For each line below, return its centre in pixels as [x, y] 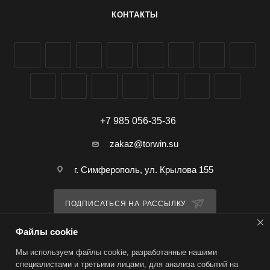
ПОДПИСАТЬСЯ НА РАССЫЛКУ [127, 204]
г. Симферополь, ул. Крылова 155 [144, 170]
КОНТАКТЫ [135, 15]
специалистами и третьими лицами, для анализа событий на [127, 264]
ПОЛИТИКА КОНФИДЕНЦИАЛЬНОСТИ [145, 243]
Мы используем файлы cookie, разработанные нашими [116, 252]
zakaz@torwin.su [144, 144]
